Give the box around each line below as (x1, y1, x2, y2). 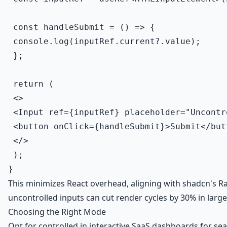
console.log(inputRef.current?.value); (8, 36, 201, 46)
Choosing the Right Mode (8, 206, 106, 217)
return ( (8, 79, 54, 89)
